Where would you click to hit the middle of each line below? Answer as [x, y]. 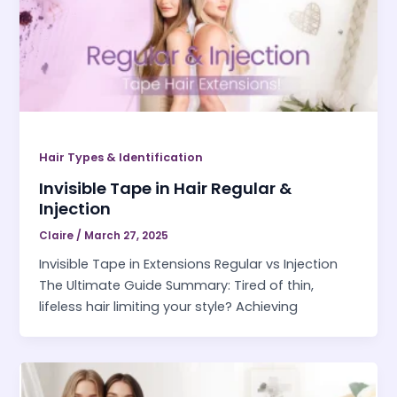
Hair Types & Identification [121, 157]
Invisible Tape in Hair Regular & [166, 188]
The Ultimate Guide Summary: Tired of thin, [177, 286]
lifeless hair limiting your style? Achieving [169, 307]
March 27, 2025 [127, 235]
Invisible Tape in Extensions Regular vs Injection [189, 265]
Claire [58, 235]
